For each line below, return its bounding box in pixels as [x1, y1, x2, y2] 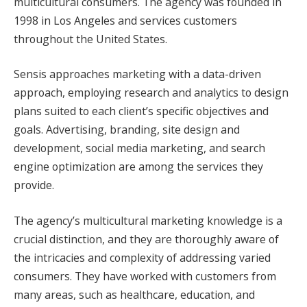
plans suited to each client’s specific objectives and [14, 103, 269, 119]
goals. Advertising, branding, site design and [14, 122, 240, 138]
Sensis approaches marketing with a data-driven [14, 66, 261, 82]
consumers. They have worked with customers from [14, 268, 276, 284]
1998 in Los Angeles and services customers [14, 12, 237, 28]
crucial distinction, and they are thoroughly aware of [14, 231, 279, 247]
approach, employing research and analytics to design [14, 85, 288, 101]
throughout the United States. [14, 31, 167, 47]
